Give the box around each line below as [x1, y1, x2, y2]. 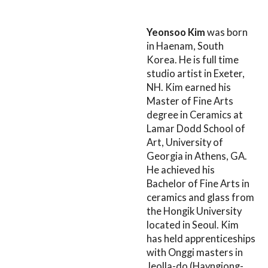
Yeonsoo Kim [147, 26, 205, 38]
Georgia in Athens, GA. [147, 150, 247, 162]
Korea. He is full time [147, 53, 239, 66]
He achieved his [147, 163, 215, 176]
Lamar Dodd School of [147, 122, 245, 135]
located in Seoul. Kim [147, 218, 239, 231]
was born [205, 26, 248, 38]
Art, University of [147, 136, 223, 148]
